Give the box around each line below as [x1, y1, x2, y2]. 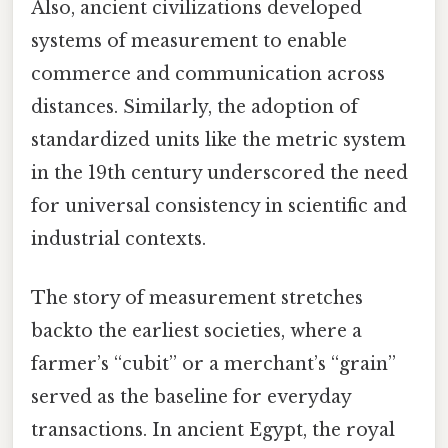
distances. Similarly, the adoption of [31, 96, 358, 119]
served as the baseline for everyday [31, 386, 351, 409]
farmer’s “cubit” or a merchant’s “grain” [31, 353, 396, 376]
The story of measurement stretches [31, 287, 363, 310]
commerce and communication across [31, 63, 385, 86]
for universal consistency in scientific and [31, 195, 407, 218]
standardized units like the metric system [31, 129, 406, 152]
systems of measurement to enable [31, 30, 347, 53]
